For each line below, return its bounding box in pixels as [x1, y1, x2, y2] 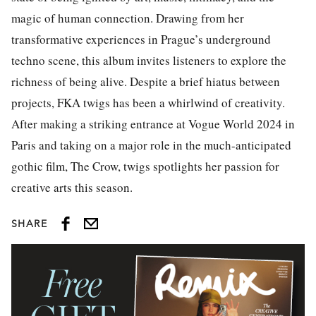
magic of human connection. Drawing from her [11, 9, 244, 26]
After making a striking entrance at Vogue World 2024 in [11, 115, 295, 132]
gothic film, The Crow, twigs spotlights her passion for [11, 157, 279, 174]
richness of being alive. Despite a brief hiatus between [11, 73, 280, 90]
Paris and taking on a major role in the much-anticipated [11, 136, 291, 153]
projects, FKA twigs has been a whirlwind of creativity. [11, 94, 285, 111]
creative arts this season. [11, 178, 133, 195]
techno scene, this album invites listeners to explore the [11, 51, 286, 68]
